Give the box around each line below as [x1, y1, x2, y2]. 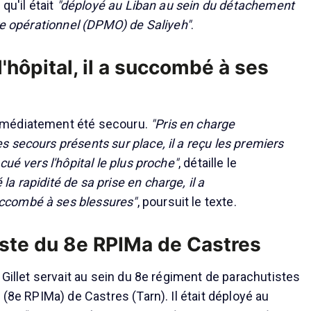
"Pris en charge [151, 117, 235, 132]
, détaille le [178, 155, 237, 171]
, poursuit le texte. [137, 194, 237, 210]
